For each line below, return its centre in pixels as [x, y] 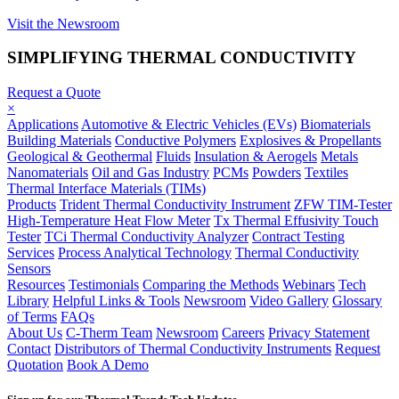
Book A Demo [108, 365]
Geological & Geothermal [80, 157]
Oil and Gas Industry [151, 173]
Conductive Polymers [175, 141]
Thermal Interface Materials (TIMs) [106, 189]
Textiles [326, 173]
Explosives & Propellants [310, 141]
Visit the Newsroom [63, 23]
